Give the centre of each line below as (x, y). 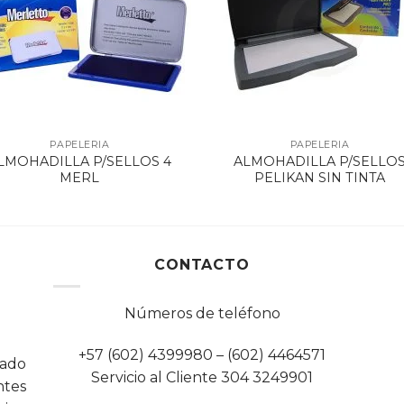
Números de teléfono (202, 314)
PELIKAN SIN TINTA (320, 177)
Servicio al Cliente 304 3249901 (202, 378)
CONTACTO (202, 264)
